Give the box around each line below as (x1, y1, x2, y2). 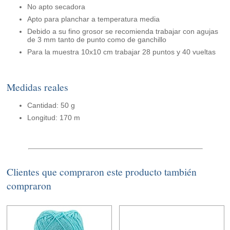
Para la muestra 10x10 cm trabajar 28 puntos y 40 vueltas (27, 48, 216, 56)
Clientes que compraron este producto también (7, 165, 197, 179)
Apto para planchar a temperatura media (27, 15, 160, 24)
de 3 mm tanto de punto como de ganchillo (27, 35, 167, 44)
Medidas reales (7, 80, 69, 94)
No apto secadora (27, 3, 86, 11)
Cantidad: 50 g (27, 101, 75, 110)
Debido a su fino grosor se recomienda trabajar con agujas (27, 27, 219, 36)
